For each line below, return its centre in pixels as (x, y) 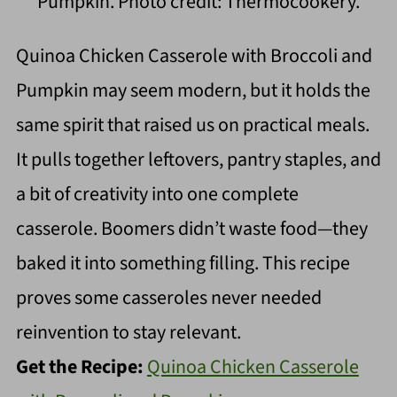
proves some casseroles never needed (168, 298)
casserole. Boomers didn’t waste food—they (191, 229)
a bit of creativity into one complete (157, 195)
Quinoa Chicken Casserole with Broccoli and (194, 56)
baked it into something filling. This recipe (183, 264)
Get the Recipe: (81, 367)
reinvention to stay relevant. (128, 333)
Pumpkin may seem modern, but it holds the (193, 91)
